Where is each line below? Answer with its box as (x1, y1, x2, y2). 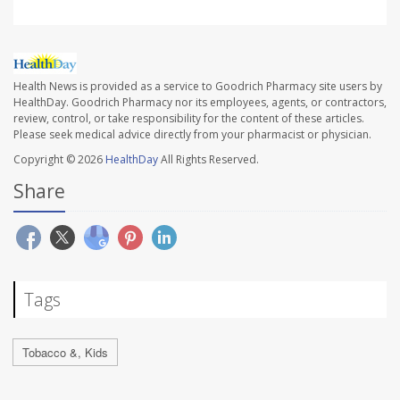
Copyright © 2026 (13, 152, 105, 168)
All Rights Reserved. (158, 152, 259, 168)
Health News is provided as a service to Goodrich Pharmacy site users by (13, 79, 382, 95)
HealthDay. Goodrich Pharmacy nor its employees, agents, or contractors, (13, 95, 387, 111)
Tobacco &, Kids (22, 344, 108, 362)
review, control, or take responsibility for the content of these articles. (13, 111, 364, 127)
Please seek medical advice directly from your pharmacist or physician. (13, 127, 371, 143)
